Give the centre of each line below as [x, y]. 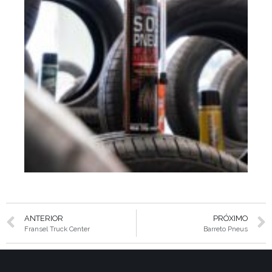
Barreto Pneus [226, 229]
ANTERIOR [44, 218]
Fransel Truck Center [57, 229]
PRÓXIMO [230, 218]
